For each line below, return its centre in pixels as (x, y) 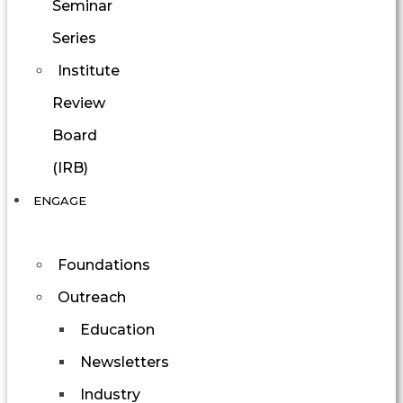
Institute (89, 70)
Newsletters (125, 362)
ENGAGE (60, 200)
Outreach (92, 297)
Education (117, 329)
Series (74, 38)
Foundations (104, 264)
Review (79, 103)
